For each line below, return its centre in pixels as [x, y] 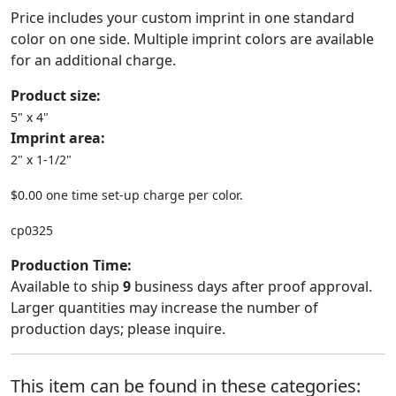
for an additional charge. [93, 60]
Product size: [56, 95]
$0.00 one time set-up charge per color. [127, 195]
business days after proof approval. [251, 286]
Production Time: [71, 265]
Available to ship [67, 286]
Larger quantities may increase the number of [164, 308]
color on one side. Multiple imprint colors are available [192, 39]
